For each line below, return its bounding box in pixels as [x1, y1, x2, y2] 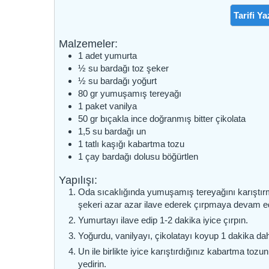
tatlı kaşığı [85, 138, 126, 149]
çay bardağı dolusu [85, 151, 160, 162]
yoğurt [132, 75, 157, 86]
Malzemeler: [59, 37, 118, 50]
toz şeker [132, 62, 169, 73]
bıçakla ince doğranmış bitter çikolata [100, 113, 246, 124]
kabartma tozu [128, 138, 185, 149]
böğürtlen [162, 151, 199, 162]
